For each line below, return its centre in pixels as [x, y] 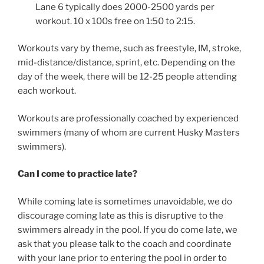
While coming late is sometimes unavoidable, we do [125, 201]
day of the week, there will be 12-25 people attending [127, 77]
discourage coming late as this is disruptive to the [121, 215]
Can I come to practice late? [77, 174]
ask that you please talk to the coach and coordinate [125, 244]
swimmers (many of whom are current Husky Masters [129, 132]
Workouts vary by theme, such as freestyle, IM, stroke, [129, 49]
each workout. [47, 91]
